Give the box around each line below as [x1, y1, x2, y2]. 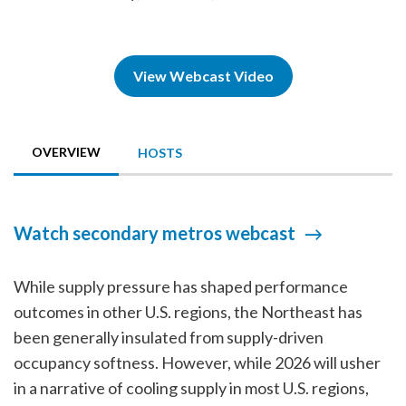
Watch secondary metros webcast [14, 222, 295, 244]
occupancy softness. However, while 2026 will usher [14, 353, 381, 372]
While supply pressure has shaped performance [14, 276, 348, 296]
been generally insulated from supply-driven [14, 327, 324, 347]
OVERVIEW [32, 144, 101, 159]
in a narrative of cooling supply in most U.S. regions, [14, 378, 369, 398]
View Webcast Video [132, 66, 274, 84]
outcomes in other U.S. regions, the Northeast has [14, 302, 362, 322]
